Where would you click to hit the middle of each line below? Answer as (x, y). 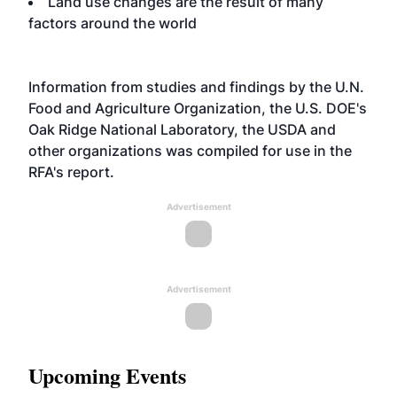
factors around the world (113, 23)
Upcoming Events (107, 375)
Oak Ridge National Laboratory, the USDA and (182, 129)
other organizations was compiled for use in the (190, 151)
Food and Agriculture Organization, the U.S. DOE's (198, 108)
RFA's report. (71, 172)
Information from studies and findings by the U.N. (196, 87)
